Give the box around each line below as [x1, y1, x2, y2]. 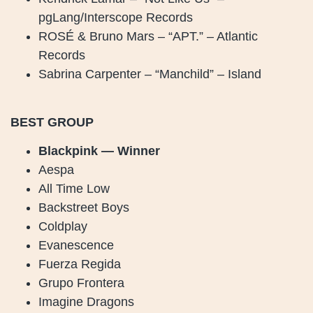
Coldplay [38, 219, 87, 233]
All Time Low [38, 181, 110, 196]
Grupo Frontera [38, 275, 124, 290]
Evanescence [38, 238, 114, 252]
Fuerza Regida [38, 256, 121, 271]
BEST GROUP [10, 115, 94, 129]
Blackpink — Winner [38, 143, 160, 158]
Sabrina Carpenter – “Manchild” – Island [38, 67, 261, 82]
